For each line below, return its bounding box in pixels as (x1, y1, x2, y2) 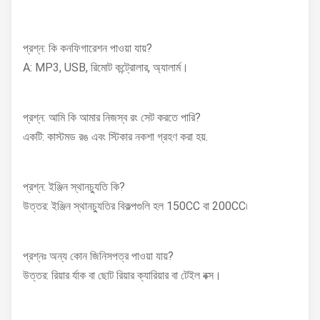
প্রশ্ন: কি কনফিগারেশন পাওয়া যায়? (23, 41, 152, 55)
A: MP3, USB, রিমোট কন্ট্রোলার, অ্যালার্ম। (23, 61, 189, 74)
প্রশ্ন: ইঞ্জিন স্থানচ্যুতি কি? (23, 180, 125, 194)
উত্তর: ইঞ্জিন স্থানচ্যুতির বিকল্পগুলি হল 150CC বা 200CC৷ (23, 199, 248, 213)
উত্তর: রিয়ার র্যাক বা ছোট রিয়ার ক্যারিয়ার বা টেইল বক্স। (23, 269, 221, 282)
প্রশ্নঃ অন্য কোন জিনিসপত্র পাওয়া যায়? (23, 249, 174, 263)
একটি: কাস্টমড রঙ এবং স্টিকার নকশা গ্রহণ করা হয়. (23, 130, 208, 144)
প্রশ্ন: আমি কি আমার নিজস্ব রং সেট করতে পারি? (23, 111, 201, 124)
